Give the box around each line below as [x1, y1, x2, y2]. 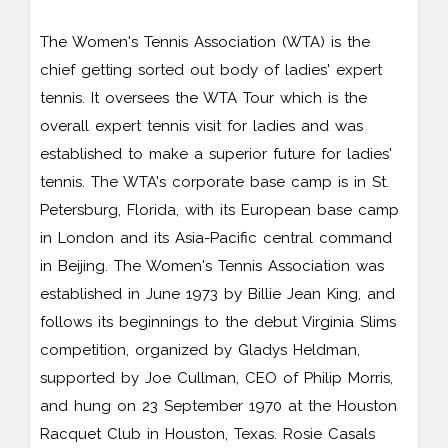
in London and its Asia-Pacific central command [40, 228, 392, 247]
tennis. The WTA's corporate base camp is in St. [40, 172, 389, 191]
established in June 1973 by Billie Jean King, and [40, 284, 395, 303]
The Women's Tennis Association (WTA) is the [40, 32, 370, 51]
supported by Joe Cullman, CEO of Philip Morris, [40, 368, 393, 387]
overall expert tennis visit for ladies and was [40, 116, 363, 135]
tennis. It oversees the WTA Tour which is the [40, 88, 367, 107]
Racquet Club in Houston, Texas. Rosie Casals [40, 424, 375, 443]
